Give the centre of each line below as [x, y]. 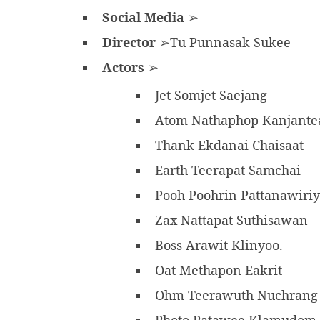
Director [129, 42]
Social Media [143, 17]
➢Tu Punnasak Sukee [225, 42]
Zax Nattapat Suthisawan [233, 220]
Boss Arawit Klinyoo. [221, 245]
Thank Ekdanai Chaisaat [231, 145]
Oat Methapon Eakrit [222, 270]
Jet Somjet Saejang [213, 95]
